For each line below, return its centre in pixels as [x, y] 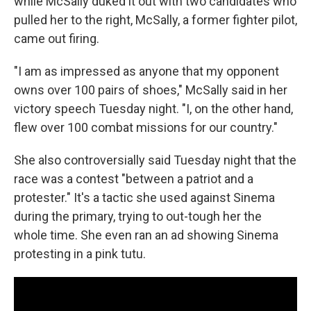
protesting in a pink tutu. [80, 254]
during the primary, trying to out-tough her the [138, 216]
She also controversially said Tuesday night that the [155, 160]
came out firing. [57, 39]
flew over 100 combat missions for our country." [146, 127]
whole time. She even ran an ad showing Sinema [146, 235]
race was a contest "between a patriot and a [134, 179]
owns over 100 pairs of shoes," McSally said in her [151, 90]
